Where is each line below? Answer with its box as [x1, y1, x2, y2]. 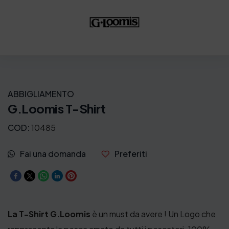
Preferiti [114, 148, 147, 159]
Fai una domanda [20, 148, 86, 159]
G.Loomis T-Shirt [8, 100, 105, 116]
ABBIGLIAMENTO [8, 88, 74, 99]
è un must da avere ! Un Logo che [90, 209, 216, 220]
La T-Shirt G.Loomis [8, 209, 90, 220]
